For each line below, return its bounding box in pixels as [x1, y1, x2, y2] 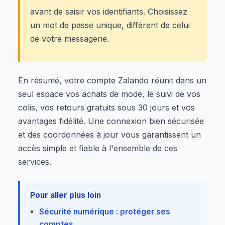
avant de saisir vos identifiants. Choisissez [30, 6, 187, 17]
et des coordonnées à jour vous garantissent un [18, 129, 201, 140]
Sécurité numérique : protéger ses [39, 206, 170, 216]
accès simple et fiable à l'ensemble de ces [18, 143, 177, 153]
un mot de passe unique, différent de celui [30, 20, 190, 30]
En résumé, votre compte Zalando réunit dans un [18, 75, 206, 85]
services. [18, 156, 51, 167]
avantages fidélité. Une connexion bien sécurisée [18, 116, 204, 126]
